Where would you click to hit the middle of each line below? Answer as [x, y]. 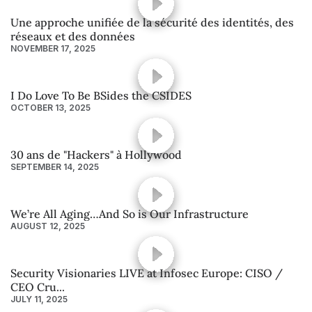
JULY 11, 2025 [39, 299]
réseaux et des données [73, 36]
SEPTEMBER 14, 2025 [55, 166]
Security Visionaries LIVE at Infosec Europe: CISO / [147, 273]
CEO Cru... [38, 287]
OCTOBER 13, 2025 [50, 107]
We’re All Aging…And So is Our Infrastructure [130, 213]
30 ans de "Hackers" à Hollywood [96, 154]
